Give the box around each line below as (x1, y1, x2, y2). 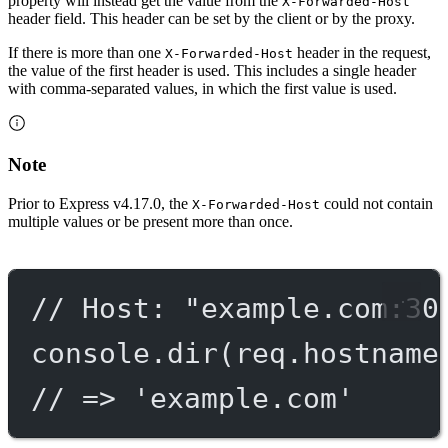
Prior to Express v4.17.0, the (8, 194, 192, 212)
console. (30, 337, 167, 370)
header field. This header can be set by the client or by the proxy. (8, 9, 415, 27)
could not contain (320, 194, 433, 212)
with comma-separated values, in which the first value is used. (8, 79, 397, 97)
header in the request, (293, 43, 431, 61)
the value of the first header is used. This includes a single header (8, 61, 416, 79)
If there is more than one (8, 43, 165, 61)
